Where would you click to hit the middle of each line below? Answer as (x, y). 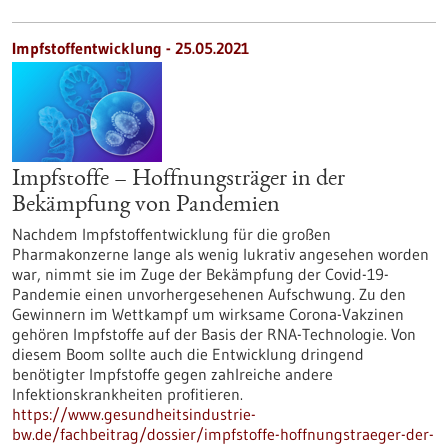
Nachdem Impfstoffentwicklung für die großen (171, 234)
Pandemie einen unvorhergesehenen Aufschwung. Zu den (209, 294)
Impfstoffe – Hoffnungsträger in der (178, 180)
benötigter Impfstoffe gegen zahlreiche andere (172, 374)
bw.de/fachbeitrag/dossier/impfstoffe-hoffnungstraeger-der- (223, 434)
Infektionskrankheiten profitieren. (127, 394)
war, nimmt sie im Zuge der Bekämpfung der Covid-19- (200, 274)
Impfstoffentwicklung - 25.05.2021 (130, 48)
